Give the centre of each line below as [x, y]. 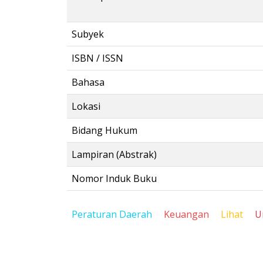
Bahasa [88, 82]
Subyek [88, 34]
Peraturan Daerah [112, 214]
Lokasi [86, 106]
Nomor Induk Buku [114, 178]
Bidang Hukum [104, 130]
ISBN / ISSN [97, 58]
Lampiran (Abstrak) [114, 154]
